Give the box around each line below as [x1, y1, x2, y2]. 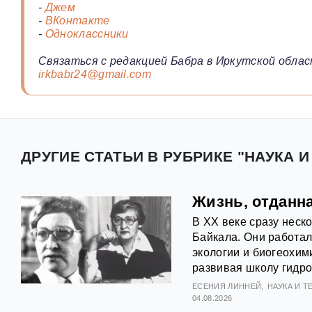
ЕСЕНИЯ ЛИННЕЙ [192, 282, 262, 291]
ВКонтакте [45, 15, 110, 27]
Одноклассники [45, 28, 129, 40]
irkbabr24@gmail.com [38, 68, 152, 81]
